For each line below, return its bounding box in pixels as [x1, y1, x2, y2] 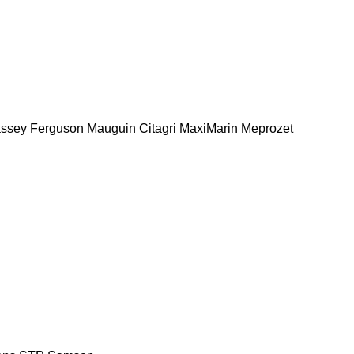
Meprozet [241, 121, 293, 135]
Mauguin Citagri [87, 121, 176, 135]
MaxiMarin [179, 121, 238, 135]
